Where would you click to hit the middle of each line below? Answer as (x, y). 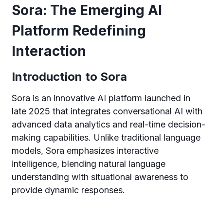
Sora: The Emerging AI (87, 10)
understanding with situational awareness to (100, 177)
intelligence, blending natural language (89, 164)
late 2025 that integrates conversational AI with (107, 111)
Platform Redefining (79, 31)
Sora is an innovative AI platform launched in (101, 98)
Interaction (49, 51)
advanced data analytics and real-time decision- (109, 124)
